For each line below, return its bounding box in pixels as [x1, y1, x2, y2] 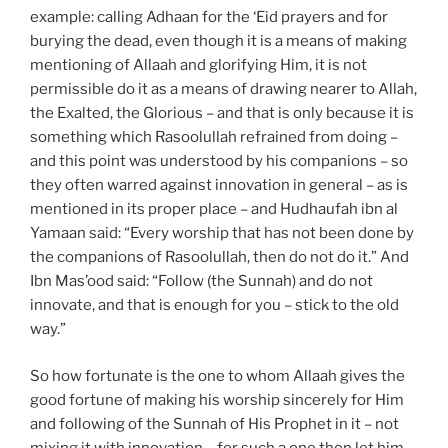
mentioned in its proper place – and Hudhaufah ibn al [30, 200, 398, 219]
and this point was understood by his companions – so [30, 152, 408, 171]
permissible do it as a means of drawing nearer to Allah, [30, 80, 417, 99]
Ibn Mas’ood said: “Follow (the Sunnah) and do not [30, 272, 373, 291]
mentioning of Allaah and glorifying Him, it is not [30, 56, 367, 75]
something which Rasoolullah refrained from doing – [30, 128, 398, 147]
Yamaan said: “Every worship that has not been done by [30, 224, 414, 243]
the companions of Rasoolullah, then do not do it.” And [30, 248, 409, 267]
